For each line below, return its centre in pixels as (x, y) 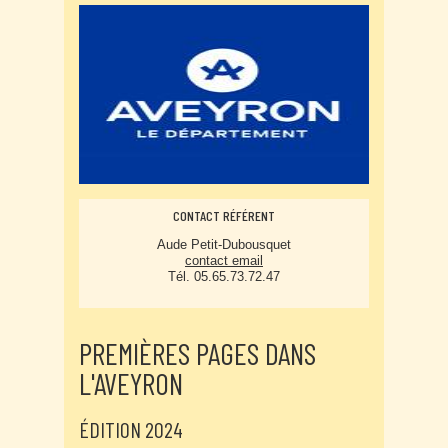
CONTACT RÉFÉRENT (224, 215)
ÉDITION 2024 (131, 429)
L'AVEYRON (131, 383)
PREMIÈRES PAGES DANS (197, 353)
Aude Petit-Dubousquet (224, 244)
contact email (224, 260)
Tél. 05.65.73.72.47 (224, 276)
